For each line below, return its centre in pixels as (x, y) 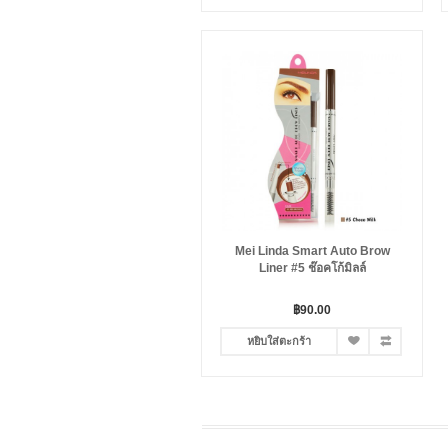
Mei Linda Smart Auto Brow (312, 251)
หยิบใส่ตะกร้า (279, 341)
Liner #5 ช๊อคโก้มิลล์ (312, 268)
